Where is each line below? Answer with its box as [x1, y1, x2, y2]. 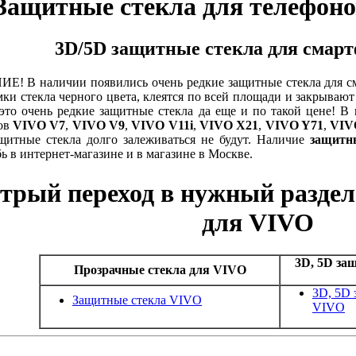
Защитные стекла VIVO [72, 293, 202, 308]
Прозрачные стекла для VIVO [73, 263, 246, 277]
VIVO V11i [131, 118, 193, 133]
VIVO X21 [199, 118, 259, 133]
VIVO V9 [72, 118, 125, 133]
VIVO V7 [12, 118, 66, 133]
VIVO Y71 [265, 118, 323, 133]
